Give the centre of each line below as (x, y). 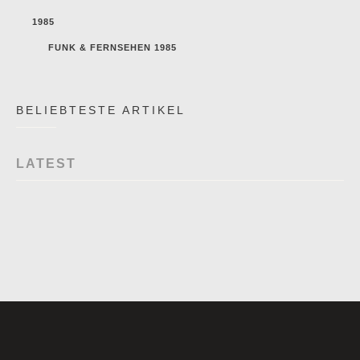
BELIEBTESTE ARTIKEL (101, 110)
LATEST (46, 164)
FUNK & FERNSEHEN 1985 (112, 48)
